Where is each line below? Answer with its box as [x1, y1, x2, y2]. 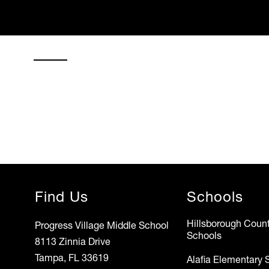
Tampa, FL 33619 [35, 252, 109, 264]
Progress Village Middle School [35, 219, 169, 232]
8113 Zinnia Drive [35, 235, 111, 248]
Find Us [35, 188, 89, 206]
